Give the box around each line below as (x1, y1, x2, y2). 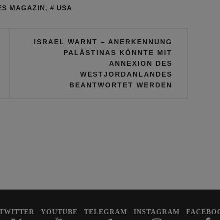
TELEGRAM (83, 208, 127, 216)
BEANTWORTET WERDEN (69, 81, 172, 89)
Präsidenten (1, 6, 46, 16)
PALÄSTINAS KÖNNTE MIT (63, 48, 172, 56)
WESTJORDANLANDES (80, 70, 172, 78)
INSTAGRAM (133, 208, 180, 216)
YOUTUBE (40, 208, 78, 216)
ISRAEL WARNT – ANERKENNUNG (34, 37, 172, 46)
